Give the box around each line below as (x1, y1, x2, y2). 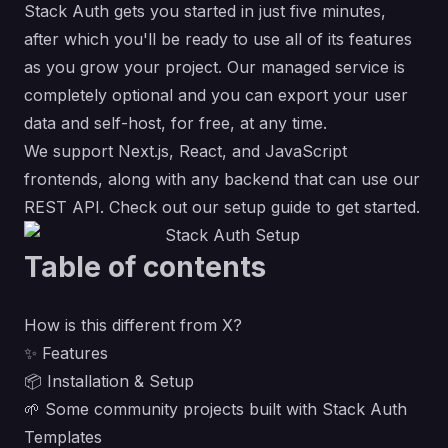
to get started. (311, 197, 420, 217)
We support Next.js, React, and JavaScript (24, 141, 347, 161)
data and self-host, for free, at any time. (24, 113, 327, 133)
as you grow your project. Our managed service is (24, 57, 405, 77)
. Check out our (100, 197, 224, 217)
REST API (24, 197, 100, 217)
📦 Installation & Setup (24, 371, 194, 391)
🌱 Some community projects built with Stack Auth (24, 399, 407, 419)
